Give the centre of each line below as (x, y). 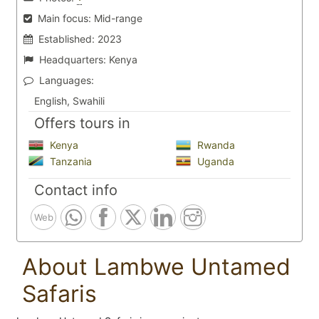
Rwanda (215, 145)
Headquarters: (73, 59)
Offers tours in (82, 123)
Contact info (76, 190)
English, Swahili (69, 101)
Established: (67, 39)
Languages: (67, 80)
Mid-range (118, 18)
